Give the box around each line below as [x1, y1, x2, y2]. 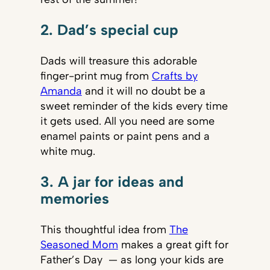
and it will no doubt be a [81, 84, 206, 98]
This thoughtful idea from [40, 222, 169, 236]
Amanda [40, 84, 82, 98]
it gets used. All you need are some [40, 114, 215, 128]
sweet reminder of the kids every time [40, 99, 228, 113]
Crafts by [151, 69, 198, 83]
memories [40, 190, 109, 208]
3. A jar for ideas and [40, 173, 184, 191]
